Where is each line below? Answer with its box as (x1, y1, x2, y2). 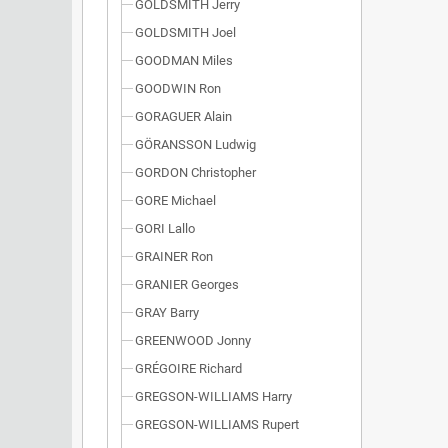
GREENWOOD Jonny (135, 333, 251, 348)
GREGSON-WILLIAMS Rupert (135, 417, 299, 432)
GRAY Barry (135, 305, 199, 320)
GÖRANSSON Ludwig (135, 137, 256, 152)
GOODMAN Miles (135, 53, 233, 68)
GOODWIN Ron (135, 81, 221, 96)
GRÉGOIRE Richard (135, 361, 242, 376)
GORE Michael (135, 193, 216, 208)
